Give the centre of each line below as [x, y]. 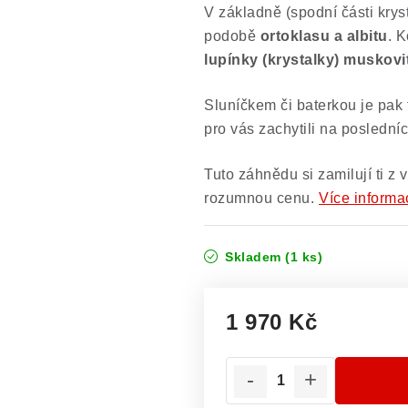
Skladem [253, 257]
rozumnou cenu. [259, 198]
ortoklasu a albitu [324, 36]
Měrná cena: [268, 345]
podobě [232, 36]
